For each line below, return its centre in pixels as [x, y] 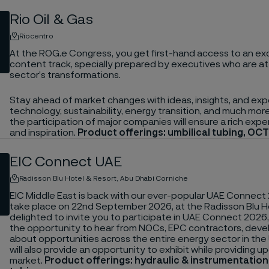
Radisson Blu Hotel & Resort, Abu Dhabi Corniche [103, 178]
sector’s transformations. [65, 75]
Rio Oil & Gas [51, 20]
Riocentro [36, 36]
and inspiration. [43, 132]
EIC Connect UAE [65, 162]
